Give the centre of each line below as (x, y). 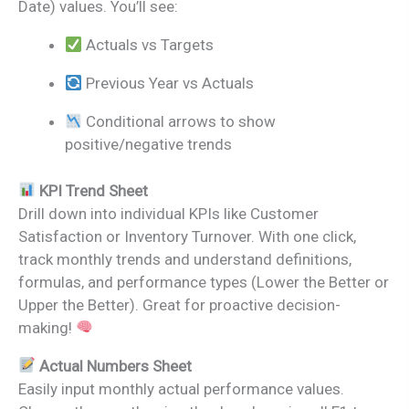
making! (47, 327)
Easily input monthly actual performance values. (181, 388)
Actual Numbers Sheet (116, 366)
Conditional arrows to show (179, 122)
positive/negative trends (148, 145)
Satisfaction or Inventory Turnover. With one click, (187, 236)
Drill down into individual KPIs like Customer (168, 213)
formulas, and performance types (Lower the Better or (204, 282)
